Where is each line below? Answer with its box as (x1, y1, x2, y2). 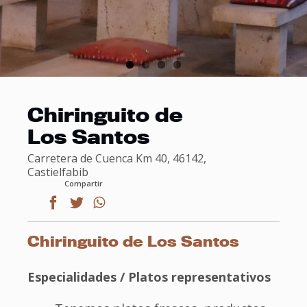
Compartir (64, 178, 103, 189)
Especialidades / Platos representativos (27, 269, 271, 286)
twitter (69, 208, 94, 219)
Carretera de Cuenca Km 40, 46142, (27, 151, 206, 167)
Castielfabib (27, 164, 88, 180)
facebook (46, 208, 81, 219)
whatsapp (93, 208, 130, 219)
